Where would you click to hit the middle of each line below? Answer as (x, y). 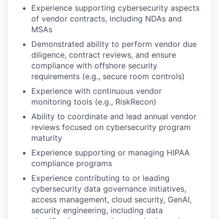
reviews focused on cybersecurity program (111, 127)
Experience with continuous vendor (97, 91)
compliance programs (72, 163)
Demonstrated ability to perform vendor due (114, 44)
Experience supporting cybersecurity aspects (115, 8)
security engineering (69, 210)
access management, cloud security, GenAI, (111, 199)
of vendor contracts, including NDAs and (107, 19)
